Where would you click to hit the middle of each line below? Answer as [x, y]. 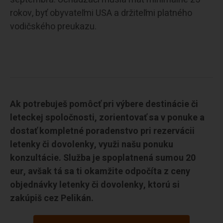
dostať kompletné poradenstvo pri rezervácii [102, 131]
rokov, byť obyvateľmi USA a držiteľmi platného [101, 13]
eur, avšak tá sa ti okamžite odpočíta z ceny [100, 171]
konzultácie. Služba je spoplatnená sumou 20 [103, 158]
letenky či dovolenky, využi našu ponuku [92, 144]
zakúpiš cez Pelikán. [52, 198]
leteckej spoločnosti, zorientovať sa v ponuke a [107, 117]
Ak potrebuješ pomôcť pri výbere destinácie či [104, 104]
